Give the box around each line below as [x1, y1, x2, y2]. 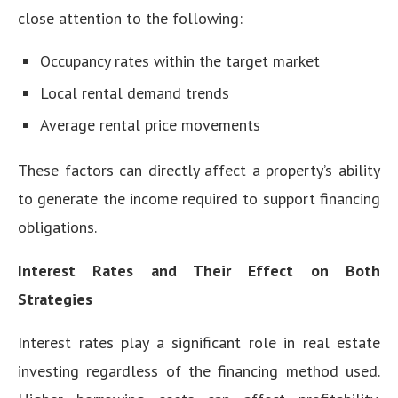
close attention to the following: [18, 7, 243, 28]
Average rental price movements [40, 114, 260, 135]
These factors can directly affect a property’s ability [18, 159, 380, 180]
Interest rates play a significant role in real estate [18, 331, 380, 353]
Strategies [18, 288, 92, 309]
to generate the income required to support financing [18, 187, 380, 209]
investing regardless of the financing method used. [18, 360, 380, 381]
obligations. [18, 216, 97, 237]
